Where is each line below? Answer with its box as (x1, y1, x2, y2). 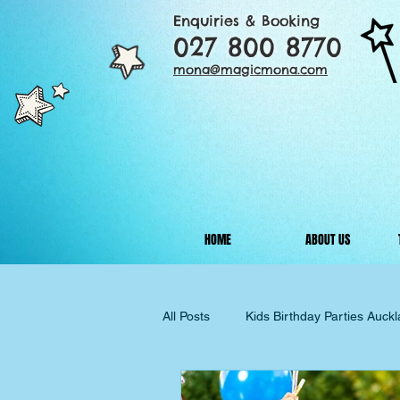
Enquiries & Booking (173, 12, 320, 29)
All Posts (162, 309, 210, 323)
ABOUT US (304, 230, 350, 249)
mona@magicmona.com (173, 62, 328, 78)
